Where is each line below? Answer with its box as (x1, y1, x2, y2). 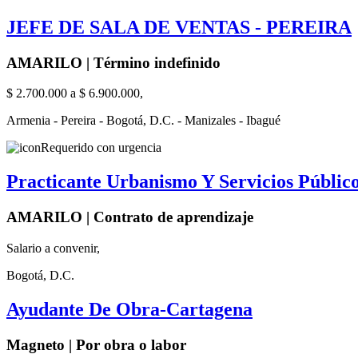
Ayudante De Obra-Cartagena (6, 298, 253, 320)
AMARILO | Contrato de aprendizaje (6, 209, 253, 226)
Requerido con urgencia (41, 141, 161, 155)
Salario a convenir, (6, 241, 100, 255)
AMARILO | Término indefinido (6, 54, 221, 71)
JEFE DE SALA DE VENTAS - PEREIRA (6, 16, 352, 38)
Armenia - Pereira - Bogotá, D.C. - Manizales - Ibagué (6, 113, 280, 128)
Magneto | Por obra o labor (6, 336, 186, 353)
